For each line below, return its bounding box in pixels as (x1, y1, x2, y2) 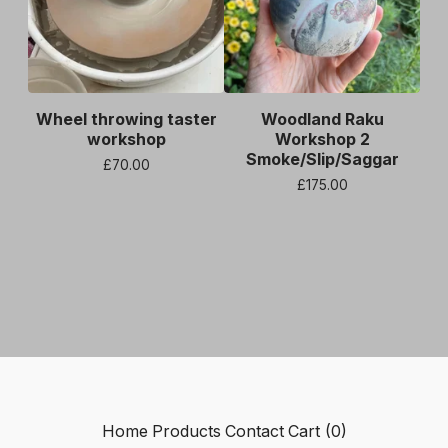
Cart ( (287, 421, 331, 441)
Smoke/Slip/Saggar (245, 148, 399, 169)
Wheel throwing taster (35, 108, 217, 129)
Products (151, 421, 221, 441)
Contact (224, 421, 284, 441)
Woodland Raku (260, 108, 384, 129)
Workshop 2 (274, 128, 370, 149)
